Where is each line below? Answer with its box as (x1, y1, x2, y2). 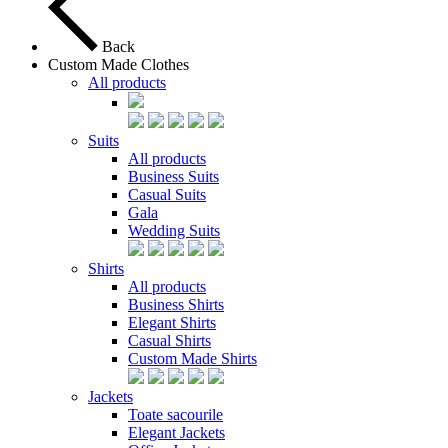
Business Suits (128, 168, 219, 185)
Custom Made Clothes (48, 56, 189, 73)
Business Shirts (128, 296, 224, 313)
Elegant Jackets (128, 424, 225, 441)
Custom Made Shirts (128, 350, 257, 367)
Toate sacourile (128, 406, 223, 423)
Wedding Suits (128, 222, 220, 239)
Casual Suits (128, 186, 206, 203)
